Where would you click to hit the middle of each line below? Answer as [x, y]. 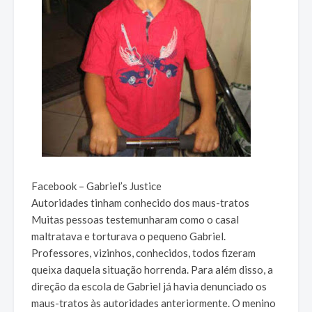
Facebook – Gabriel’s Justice [96, 186]
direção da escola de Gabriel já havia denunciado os [149, 287]
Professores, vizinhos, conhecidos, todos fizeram [143, 253]
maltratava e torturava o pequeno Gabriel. [128, 236]
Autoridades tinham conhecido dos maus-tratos [140, 203]
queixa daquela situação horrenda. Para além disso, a [152, 270]
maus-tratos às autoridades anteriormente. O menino [154, 303]
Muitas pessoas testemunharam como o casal [135, 220]
